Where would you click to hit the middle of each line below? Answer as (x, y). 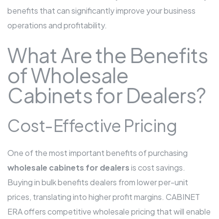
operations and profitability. (57, 25)
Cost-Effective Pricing (92, 125)
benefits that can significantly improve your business (101, 11)
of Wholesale (68, 75)
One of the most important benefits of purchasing (98, 153)
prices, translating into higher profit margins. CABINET (104, 197)
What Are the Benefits (108, 55)
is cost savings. (157, 168)
